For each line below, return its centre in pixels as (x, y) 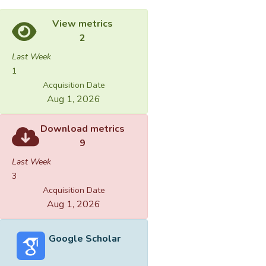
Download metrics (83, 129)
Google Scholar (84, 238)
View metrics (83, 23)
